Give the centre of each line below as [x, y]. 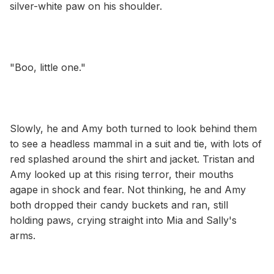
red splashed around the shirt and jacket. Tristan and [132, 159]
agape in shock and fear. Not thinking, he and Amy [128, 189]
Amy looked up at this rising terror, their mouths [122, 174]
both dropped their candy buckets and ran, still [119, 205]
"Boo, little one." [48, 67]
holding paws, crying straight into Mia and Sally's [123, 220]
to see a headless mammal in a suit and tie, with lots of [136, 143]
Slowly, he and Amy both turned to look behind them [133, 128]
